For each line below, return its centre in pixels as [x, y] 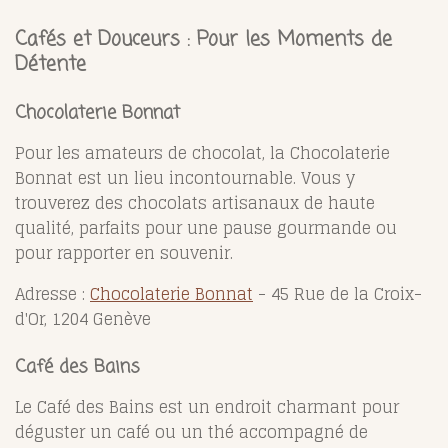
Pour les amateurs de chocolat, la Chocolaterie [202, 152]
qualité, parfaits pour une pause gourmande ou [206, 227]
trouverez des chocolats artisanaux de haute [195, 202]
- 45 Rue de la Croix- [337, 293]
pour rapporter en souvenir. [124, 252]
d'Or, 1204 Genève [83, 318]
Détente [50, 64]
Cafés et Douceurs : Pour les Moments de [203, 39]
